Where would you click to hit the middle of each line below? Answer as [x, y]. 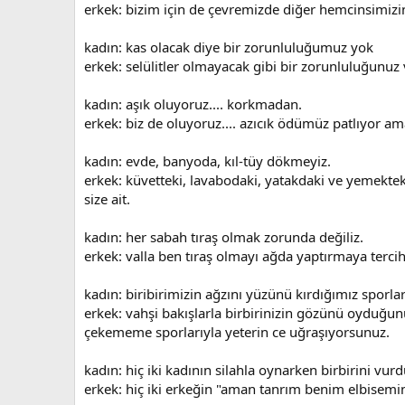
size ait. [107, 198]
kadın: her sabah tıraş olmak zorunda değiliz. [224, 236]
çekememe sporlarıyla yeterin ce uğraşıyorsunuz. [237, 331]
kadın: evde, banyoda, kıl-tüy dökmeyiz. [207, 160]
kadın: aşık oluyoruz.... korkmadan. [193, 104]
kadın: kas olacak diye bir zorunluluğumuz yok [229, 47]
